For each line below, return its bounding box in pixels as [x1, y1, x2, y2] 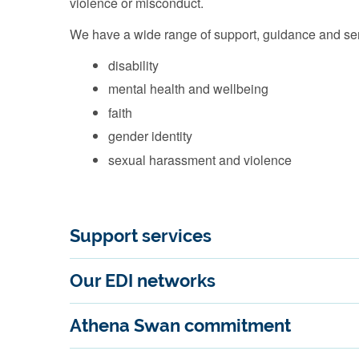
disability [108, 55, 159, 75]
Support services [70, 225, 212, 246]
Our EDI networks [70, 270, 216, 291]
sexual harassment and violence [108, 150, 292, 169]
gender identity [108, 127, 192, 145]
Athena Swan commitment [70, 315, 291, 336]
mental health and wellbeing [108, 79, 268, 98]
